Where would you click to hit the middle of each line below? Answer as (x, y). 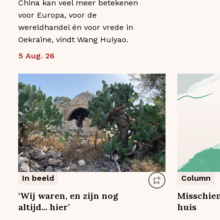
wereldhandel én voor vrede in (76, 27)
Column (196, 178)
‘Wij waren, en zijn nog (68, 195)
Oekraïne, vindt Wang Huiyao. (73, 40)
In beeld (38, 178)
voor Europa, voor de (57, 15)
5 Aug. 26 (36, 56)
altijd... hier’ (44, 207)
